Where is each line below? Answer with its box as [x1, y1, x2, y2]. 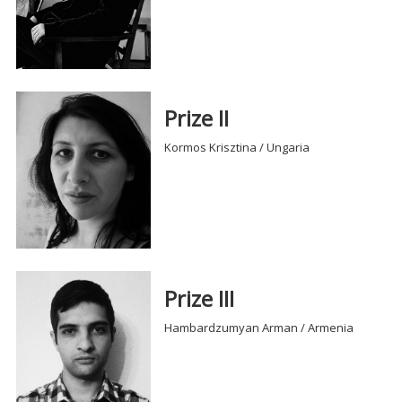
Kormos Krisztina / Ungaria [164, 139, 310, 156]
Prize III [164, 283, 235, 313]
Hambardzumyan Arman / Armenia [164, 319, 354, 336]
